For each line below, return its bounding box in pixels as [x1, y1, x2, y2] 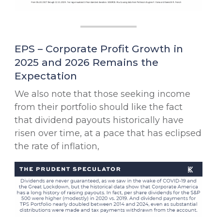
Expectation [15, 70, 77, 82]
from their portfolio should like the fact [15, 102, 183, 113]
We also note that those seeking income [15, 89, 190, 100]
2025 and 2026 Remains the [15, 56, 158, 69]
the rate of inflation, [15, 141, 99, 152]
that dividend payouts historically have [15, 115, 184, 126]
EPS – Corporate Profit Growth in [15, 43, 183, 55]
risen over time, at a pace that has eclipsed [15, 128, 201, 139]
